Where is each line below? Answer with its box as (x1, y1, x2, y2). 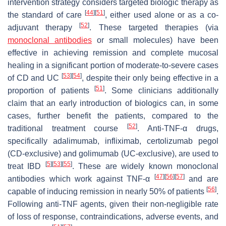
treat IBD (8, 161, 45, 171)
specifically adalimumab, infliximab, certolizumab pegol (8, 136, 218, 145)
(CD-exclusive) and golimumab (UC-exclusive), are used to (8, 149, 218, 158)
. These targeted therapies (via (89, 23, 219, 32)
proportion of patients (8, 86, 94, 95)
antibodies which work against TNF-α (8, 174, 154, 183)
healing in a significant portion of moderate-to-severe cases (8, 61, 218, 70)
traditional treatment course (8, 124, 127, 133)
